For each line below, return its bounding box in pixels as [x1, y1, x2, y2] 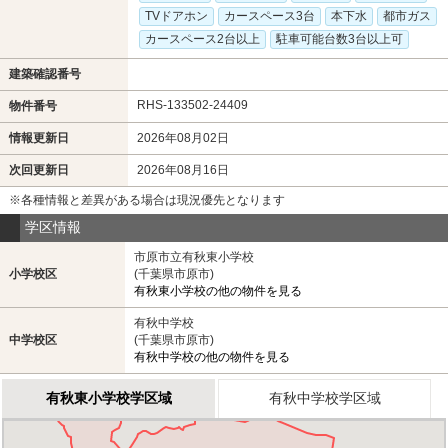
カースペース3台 [223, 9, 315, 24]
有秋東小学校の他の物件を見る [133, 284, 302, 299]
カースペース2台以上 [144, 32, 260, 47]
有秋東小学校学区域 [45, 390, 172, 407]
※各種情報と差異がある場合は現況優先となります [8, 193, 285, 208]
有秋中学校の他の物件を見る [133, 350, 290, 365]
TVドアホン [144, 9, 208, 24]
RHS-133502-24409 [136, 98, 248, 113]
